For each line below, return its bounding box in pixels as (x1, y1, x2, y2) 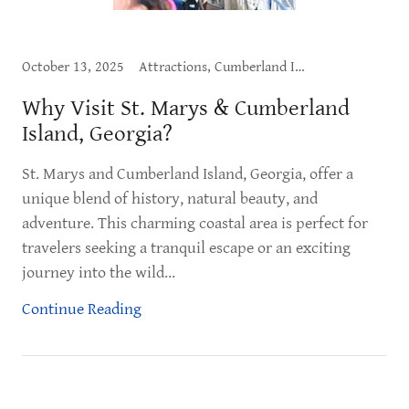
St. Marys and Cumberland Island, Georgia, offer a (22, 164, 353, 184)
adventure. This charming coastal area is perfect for (22, 214, 368, 233)
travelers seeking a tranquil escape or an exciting (22, 238, 351, 257)
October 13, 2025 (22, 58, 124, 76)
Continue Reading (22, 299, 142, 319)
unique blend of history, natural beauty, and (22, 189, 318, 208)
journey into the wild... (22, 263, 175, 282)
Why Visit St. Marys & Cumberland (22, 95, 350, 121)
